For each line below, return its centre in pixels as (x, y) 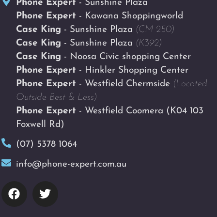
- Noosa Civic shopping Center (126, 57)
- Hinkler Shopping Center (132, 70)
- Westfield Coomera (121, 111)
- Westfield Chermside (124, 84)
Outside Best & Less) (56, 97)
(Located (190, 84)
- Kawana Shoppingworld (129, 16)
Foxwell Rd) (40, 124)
